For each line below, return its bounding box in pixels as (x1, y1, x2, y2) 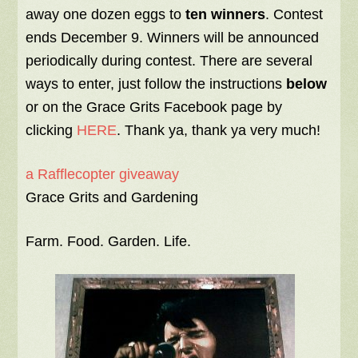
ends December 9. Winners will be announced (26, 30, 320, 46)
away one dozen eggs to (26, 6, 186, 23)
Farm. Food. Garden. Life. (26, 233, 192, 250)
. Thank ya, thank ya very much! (117, 122, 321, 139)
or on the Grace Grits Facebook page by (26, 99, 283, 116)
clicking (26, 122, 78, 139)
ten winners (185, 6, 266, 23)
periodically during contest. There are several (26, 53, 313, 70)
